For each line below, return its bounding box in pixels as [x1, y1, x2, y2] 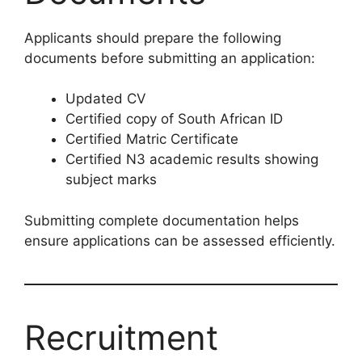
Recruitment [24, 316, 218, 358]
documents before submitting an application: [24, 49, 315, 66]
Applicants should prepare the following [24, 29, 281, 46]
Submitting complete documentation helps [24, 212, 299, 229]
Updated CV [65, 90, 146, 107]
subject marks [65, 171, 157, 188]
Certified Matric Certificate [65, 131, 238, 148]
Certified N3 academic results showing [65, 151, 318, 168]
